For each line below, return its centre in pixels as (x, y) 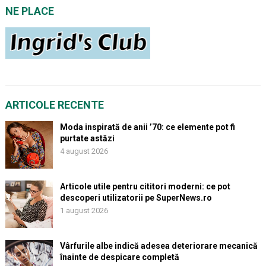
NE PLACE (29, 11)
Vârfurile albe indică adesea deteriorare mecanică (159, 246)
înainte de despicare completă (119, 257)
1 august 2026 (84, 210)
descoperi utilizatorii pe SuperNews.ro (136, 198)
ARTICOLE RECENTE (54, 105)
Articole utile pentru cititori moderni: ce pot (145, 186)
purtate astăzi (87, 138)
